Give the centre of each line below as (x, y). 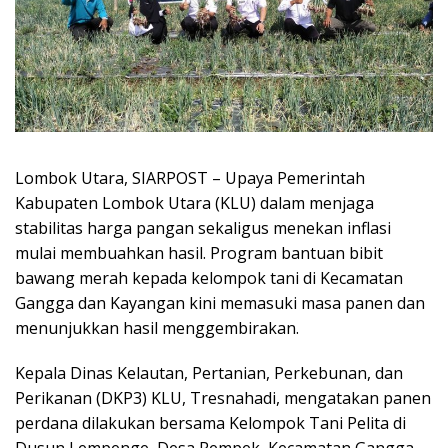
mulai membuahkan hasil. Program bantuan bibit (199, 253)
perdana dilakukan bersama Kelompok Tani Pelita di (210, 423)
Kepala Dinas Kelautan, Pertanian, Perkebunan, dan (209, 373)
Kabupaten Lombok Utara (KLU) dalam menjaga (194, 203)
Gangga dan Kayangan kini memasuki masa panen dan (220, 303)
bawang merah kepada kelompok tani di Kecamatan (209, 278)
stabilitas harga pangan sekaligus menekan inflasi (203, 228)
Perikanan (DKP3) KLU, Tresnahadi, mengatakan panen (223, 398)
